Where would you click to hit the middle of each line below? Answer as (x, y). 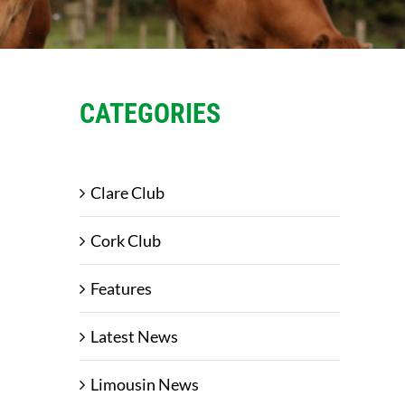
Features (121, 289)
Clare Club (127, 193)
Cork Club (126, 241)
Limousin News (145, 385)
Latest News (134, 337)
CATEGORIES (150, 114)
